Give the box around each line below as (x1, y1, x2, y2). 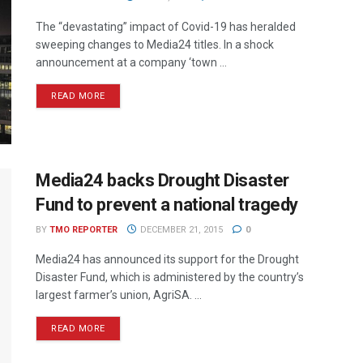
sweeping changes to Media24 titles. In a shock (36, 38, 274, 51)
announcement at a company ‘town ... (36, 56, 227, 69)
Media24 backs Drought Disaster (36, 170, 289, 191)
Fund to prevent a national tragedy (36, 194, 299, 216)
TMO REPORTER (49, 224, 117, 236)
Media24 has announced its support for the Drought (36, 253, 299, 267)
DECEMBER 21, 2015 (137, 224, 223, 236)
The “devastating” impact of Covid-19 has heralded (36, 20, 296, 33)
